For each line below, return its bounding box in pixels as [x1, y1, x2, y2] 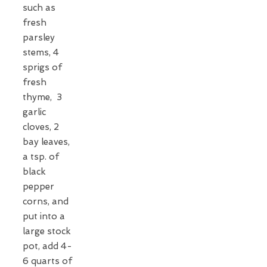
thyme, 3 [23, 91, 62, 103]
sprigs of [23, 61, 62, 73]
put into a [23, 210, 65, 222]
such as [23, 2, 55, 13]
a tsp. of [23, 151, 59, 162]
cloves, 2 [23, 121, 59, 132]
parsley [23, 32, 55, 43]
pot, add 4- [23, 240, 72, 252]
